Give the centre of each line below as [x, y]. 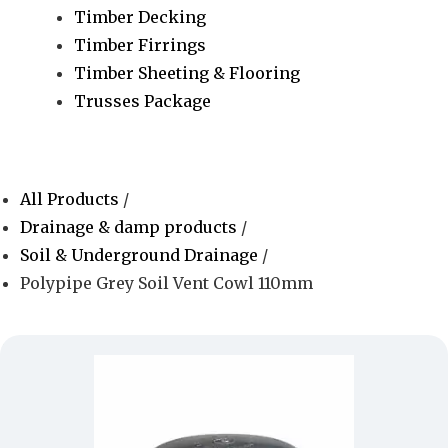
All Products [71, 198]
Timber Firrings [140, 44]
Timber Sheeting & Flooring [187, 72]
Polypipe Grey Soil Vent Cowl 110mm [166, 282]
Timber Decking [140, 16]
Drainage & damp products [128, 226]
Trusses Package [143, 100]
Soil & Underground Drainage [139, 254]
